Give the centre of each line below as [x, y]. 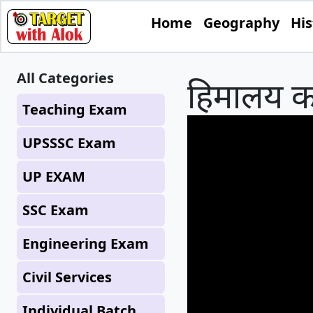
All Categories [65, 78]
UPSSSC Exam [69, 143]
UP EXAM [54, 176]
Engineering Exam [86, 243]
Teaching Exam [75, 109]
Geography [241, 23]
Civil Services [67, 277]
